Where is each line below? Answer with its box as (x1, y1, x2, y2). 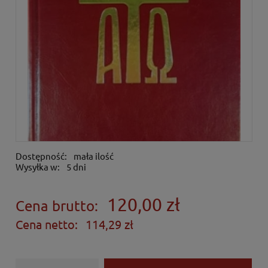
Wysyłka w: (16, 160, 60, 172)
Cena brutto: (16, 196, 98, 214)
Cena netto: (16, 217, 78, 232)
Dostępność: (16, 150, 67, 162)
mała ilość (73, 150, 114, 162)
